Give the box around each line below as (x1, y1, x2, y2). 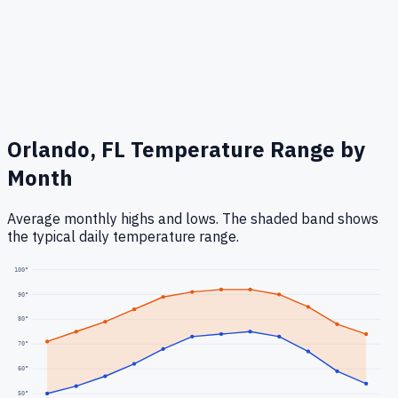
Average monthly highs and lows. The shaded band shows (7, 210, 378, 228)
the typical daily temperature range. (7, 227, 239, 246)
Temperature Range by (125, 135, 365, 164)
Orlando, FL (7, 135, 125, 164)
